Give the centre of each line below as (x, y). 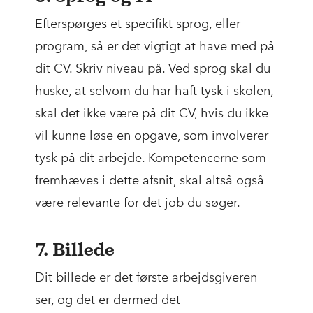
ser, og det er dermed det (108, 300)
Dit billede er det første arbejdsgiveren (146, 278)
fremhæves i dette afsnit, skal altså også (150, 181)
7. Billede (75, 250)
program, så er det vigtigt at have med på (155, 46)
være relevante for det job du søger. (138, 203)
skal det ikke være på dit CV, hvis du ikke (152, 114)
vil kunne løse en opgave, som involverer (152, 136)
